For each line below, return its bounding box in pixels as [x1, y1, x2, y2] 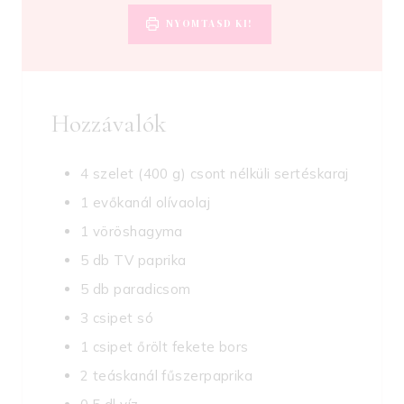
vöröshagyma [92, 223, 183, 241]
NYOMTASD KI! [162, 17, 253, 32]
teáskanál [92, 367, 158, 385]
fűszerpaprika [161, 367, 253, 385]
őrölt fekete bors [137, 338, 249, 356]
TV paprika [114, 252, 187, 270]
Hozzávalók [51, 108, 167, 140]
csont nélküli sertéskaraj [189, 165, 349, 183]
